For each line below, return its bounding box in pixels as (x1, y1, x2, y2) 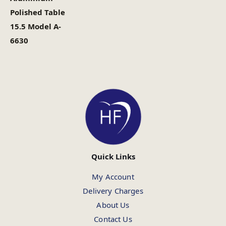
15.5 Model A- (10, 21, 61, 32)
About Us (96, 200, 130, 210)
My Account (92, 172, 134, 182)
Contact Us (94, 214, 132, 224)
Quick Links (91, 151, 135, 161)
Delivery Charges (83, 186, 143, 196)
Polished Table (10, 7, 65, 18)
